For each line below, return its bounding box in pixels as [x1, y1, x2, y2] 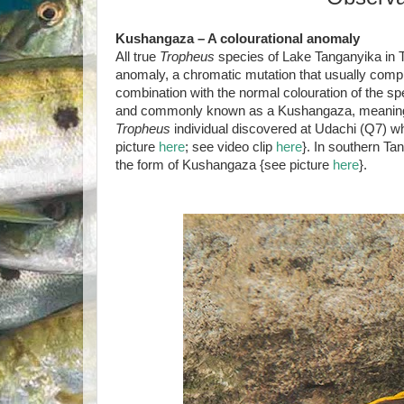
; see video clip [185, 140, 276, 154]
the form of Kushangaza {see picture [115, 158, 333, 172]
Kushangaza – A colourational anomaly [115, 32, 360, 46]
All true [115, 50, 160, 64]
